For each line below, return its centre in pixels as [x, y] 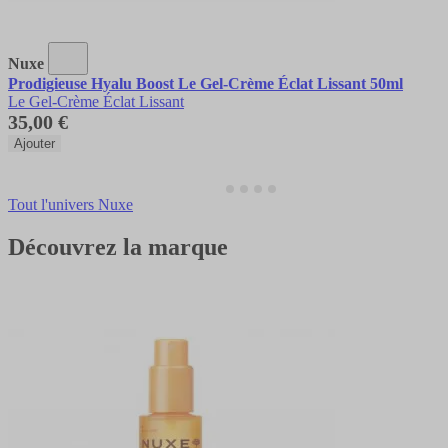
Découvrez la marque [118, 246]
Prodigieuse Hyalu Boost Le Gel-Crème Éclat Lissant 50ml [205, 83]
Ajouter [34, 143]
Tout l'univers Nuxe [70, 204]
